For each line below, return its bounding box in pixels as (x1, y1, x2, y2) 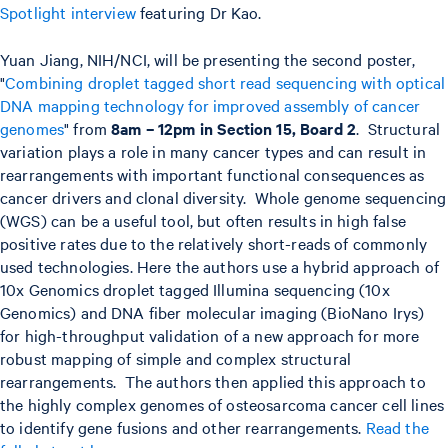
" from (64, 116, 112, 139)
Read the (365, 415, 429, 438)
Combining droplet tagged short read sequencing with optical (5, 70, 446, 93)
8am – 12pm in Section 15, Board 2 (111, 116, 357, 139)
